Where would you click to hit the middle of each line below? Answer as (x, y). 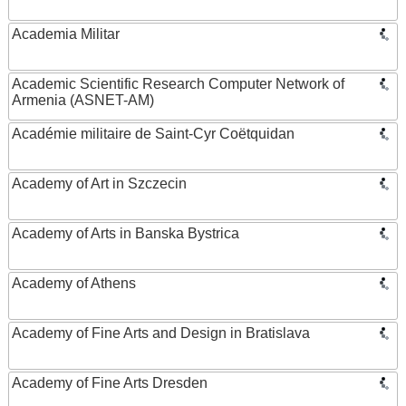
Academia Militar (66, 34)
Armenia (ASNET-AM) (83, 100)
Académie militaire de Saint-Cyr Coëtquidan (153, 134)
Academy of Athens (74, 283)
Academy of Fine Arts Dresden (110, 383)
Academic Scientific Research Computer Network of (178, 84)
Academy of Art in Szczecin (99, 184)
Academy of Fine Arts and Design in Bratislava (161, 333)
